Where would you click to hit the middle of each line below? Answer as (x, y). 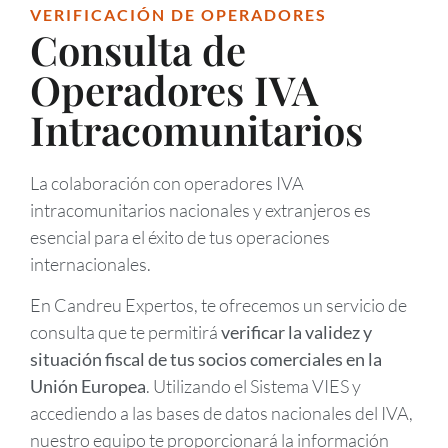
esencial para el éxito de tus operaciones (180, 236)
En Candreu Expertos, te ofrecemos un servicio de (218, 305)
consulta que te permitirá (125, 332)
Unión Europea (88, 386)
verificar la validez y (296, 332)
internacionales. (90, 263)
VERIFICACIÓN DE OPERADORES (178, 14)
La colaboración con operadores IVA (167, 182)
